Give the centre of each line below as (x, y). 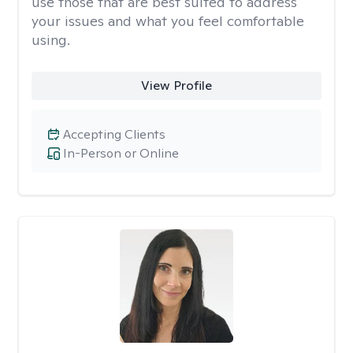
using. (51, 40)
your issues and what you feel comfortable (168, 21)
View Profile (176, 85)
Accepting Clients (114, 134)
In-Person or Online (121, 153)
